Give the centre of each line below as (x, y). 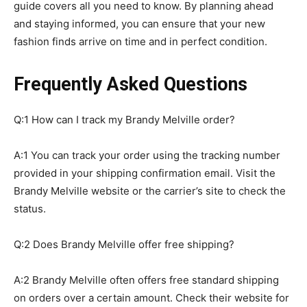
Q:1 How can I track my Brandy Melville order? (124, 119)
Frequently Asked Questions (131, 84)
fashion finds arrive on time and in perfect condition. (140, 41)
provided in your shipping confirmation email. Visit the (145, 173)
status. (30, 208)
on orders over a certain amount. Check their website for (151, 297)
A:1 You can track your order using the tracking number (147, 155)
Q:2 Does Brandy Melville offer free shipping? (124, 244)
